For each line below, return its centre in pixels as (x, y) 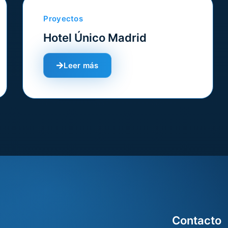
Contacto (197, 220)
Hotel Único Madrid (95, 38)
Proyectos (63, 19)
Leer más (81, 65)
